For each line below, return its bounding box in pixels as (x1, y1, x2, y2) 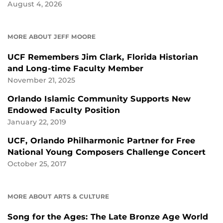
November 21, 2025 (7, 76, 75, 85)
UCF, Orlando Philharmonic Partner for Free (7, 136, 195, 146)
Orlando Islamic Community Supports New (7, 94, 191, 104)
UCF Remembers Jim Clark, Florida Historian (7, 52, 198, 62)
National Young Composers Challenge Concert (7, 147, 206, 157)
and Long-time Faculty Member (7, 64, 143, 74)
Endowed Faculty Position (7, 106, 120, 115)
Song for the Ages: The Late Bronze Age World (7, 212, 208, 222)
